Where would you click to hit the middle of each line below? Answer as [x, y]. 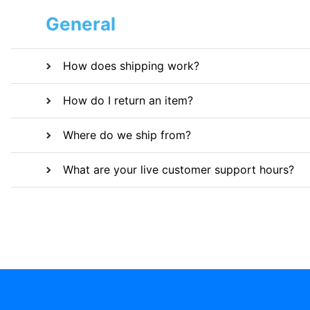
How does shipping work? [131, 66]
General [81, 24]
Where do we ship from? [127, 135]
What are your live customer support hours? [179, 170]
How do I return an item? [128, 101]
